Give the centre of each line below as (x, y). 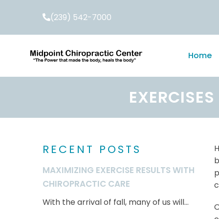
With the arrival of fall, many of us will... (116, 202)
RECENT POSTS (92, 149)
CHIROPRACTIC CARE (86, 184)
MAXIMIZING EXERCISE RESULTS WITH (119, 170)
